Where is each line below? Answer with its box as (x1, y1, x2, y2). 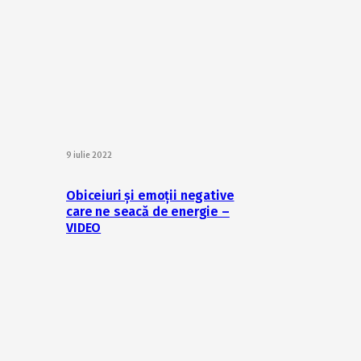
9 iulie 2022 (66, 150, 112, 160)
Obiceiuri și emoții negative (66, 188, 234, 204)
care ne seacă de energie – (66, 204, 230, 220)
